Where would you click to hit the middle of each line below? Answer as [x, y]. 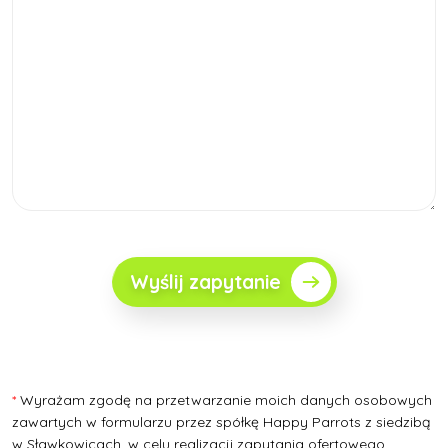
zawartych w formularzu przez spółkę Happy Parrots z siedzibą [221, 421]
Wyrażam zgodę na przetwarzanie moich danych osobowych [226, 399]
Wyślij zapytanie [205, 281]
